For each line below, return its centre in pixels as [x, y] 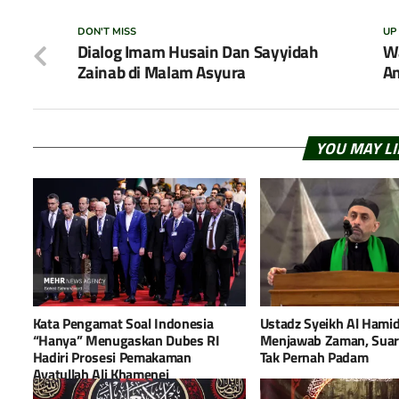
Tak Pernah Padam [314, 357]
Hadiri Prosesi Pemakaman [112, 357]
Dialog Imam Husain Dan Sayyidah [198, 51]
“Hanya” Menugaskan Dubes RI [126, 340]
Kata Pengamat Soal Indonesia [123, 323]
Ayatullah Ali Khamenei [101, 374]
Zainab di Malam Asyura [162, 71]
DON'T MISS [106, 31]
